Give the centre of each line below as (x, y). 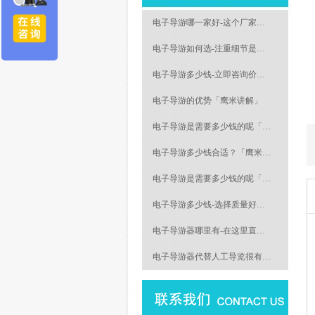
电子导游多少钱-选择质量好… (209, 205)
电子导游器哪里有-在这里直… (209, 231)
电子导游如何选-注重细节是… (209, 49)
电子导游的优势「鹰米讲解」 (207, 101)
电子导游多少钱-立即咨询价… (209, 75)
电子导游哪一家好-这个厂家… (209, 22)
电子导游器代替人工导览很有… (212, 257)
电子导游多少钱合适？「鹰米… (212, 153)
